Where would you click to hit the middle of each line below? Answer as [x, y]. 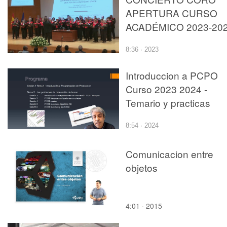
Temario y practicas [168, 102]
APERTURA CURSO [172, 13]
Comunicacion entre [169, 154]
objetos [142, 167]
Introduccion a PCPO [172, 75]
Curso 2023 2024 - [166, 89]
